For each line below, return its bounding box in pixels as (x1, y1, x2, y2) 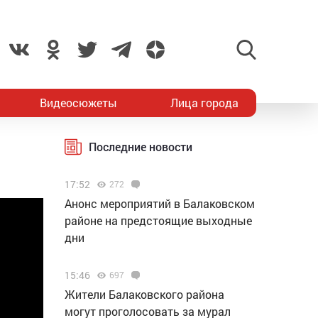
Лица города (170, 95, 238, 110)
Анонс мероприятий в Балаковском (65, 196, 255, 211)
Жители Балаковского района (65, 287, 224, 302)
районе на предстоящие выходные (65, 213, 252, 228)
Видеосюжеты (40, 95, 118, 110)
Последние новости (89, 139, 192, 154)
